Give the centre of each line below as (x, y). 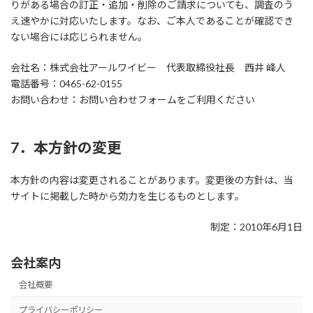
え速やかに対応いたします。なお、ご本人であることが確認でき (152, 21)
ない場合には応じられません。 (79, 37)
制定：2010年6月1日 (256, 227)
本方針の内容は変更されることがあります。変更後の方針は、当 (152, 180)
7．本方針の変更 (66, 147)
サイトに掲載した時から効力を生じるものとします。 (128, 196)
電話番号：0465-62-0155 (66, 83)
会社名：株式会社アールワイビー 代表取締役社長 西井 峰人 (148, 67)
